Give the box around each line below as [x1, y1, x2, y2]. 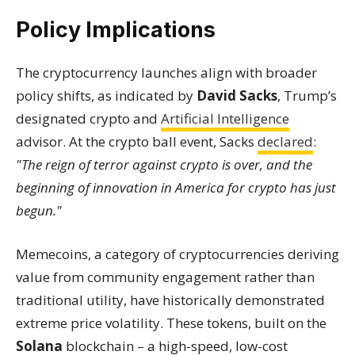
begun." [16, 201, 62, 219]
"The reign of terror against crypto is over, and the [16, 155, 312, 174]
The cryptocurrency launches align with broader [16, 63, 317, 82]
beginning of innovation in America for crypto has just [16, 178, 336, 197]
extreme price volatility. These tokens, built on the [16, 314, 326, 332]
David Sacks [197, 86, 277, 105]
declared [258, 132, 313, 151]
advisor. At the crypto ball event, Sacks [16, 132, 258, 151]
